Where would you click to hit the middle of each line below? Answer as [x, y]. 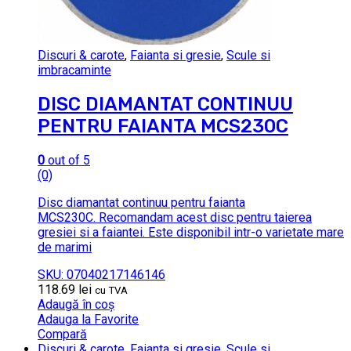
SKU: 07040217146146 [101, 274]
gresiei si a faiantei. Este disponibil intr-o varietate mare [191, 232]
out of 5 [67, 160]
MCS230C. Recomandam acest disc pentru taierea [175, 217]
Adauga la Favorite [88, 319]
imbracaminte [74, 70]
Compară [62, 334]
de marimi [65, 247]
